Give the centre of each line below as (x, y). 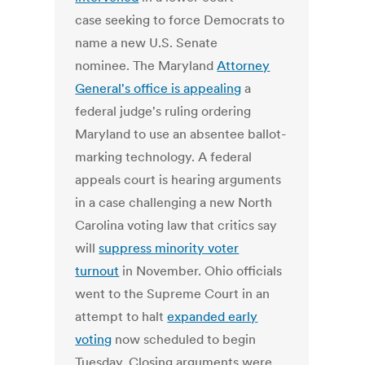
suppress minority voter (169, 248)
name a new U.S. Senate (147, 43)
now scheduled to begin (184, 339)
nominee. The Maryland (146, 66)
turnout (97, 271)
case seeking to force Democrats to (180, 20)
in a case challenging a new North (174, 202)
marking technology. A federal (164, 157)
